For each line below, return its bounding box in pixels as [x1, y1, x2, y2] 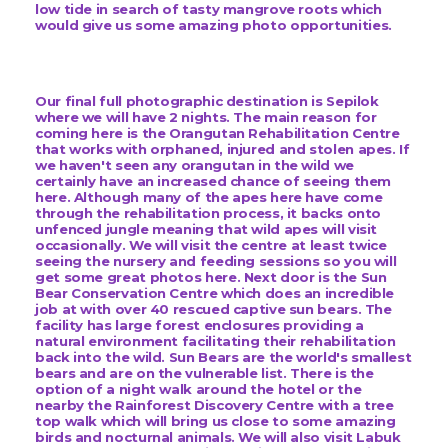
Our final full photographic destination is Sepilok [35, 93, 379, 110]
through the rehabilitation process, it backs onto [35, 205, 382, 222]
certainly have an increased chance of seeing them [35, 173, 392, 190]
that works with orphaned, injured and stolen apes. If [35, 141, 410, 158]
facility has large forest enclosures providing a [35, 317, 364, 334]
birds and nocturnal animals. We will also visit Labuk [35, 429, 401, 446]
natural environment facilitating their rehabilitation [35, 333, 396, 350]
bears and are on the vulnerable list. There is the [35, 365, 374, 382]
